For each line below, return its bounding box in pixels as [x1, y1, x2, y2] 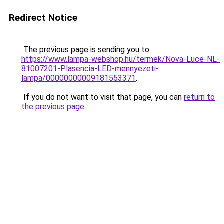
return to [184, 92, 215, 102]
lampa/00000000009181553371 [21, 73, 136, 83]
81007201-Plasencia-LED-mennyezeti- [21, 64, 159, 73]
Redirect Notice [9, 12, 77, 23]
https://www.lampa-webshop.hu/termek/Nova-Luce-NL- [21, 54, 220, 64]
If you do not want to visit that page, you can [21, 92, 184, 102]
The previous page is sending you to [21, 45, 149, 54]
